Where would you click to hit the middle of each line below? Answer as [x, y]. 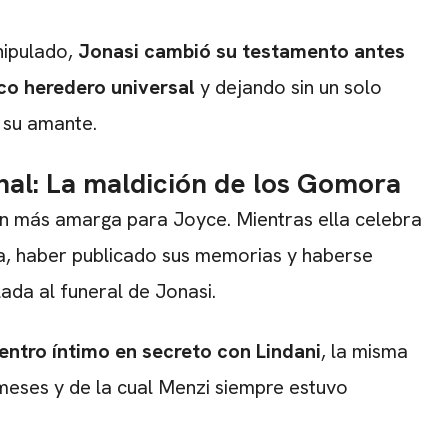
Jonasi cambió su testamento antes [241, 51]
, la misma [364, 351]
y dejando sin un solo [288, 87]
